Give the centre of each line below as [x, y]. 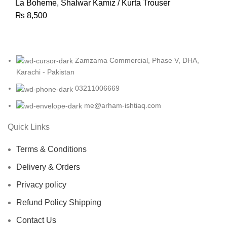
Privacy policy [41, 184]
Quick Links [29, 127]
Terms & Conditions [51, 149]
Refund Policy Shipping [59, 202]
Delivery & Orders [48, 167]
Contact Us [36, 220]
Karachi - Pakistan [45, 72]
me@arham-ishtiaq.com [123, 105]
